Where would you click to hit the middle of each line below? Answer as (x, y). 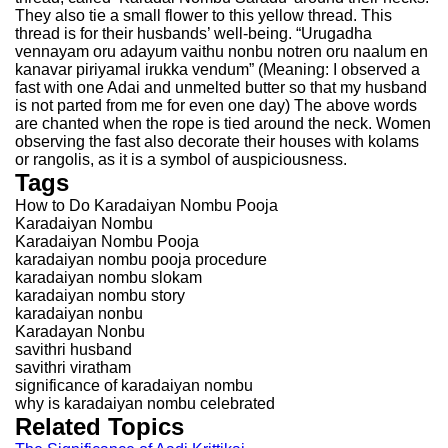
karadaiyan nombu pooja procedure (141, 259)
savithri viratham (73, 367)
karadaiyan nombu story (100, 295)
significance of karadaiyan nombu (134, 385)
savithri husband (73, 349)
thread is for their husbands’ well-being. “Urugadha (193, 33)
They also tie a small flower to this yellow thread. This (203, 15)
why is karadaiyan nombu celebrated (145, 403)
